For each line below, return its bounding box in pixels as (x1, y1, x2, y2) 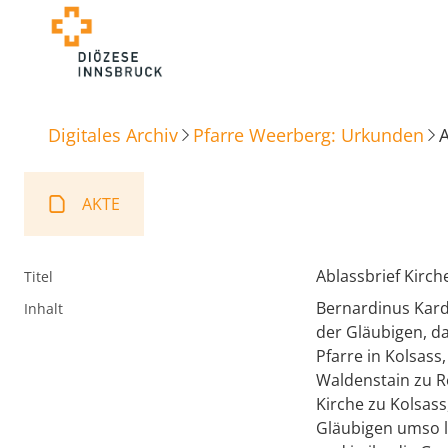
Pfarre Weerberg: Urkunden (193, 122, 424, 147)
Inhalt (24, 299, 63, 319)
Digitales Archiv (48, 122, 178, 147)
